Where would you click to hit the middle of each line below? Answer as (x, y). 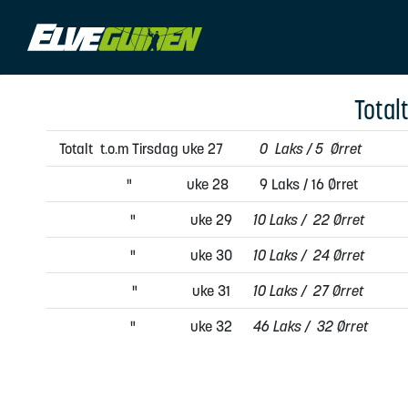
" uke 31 (144, 291)
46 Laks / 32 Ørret (308, 326)
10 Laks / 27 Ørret (308, 291)
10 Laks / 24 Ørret (308, 255)
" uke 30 (144, 255)
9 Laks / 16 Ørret (308, 184)
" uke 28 (144, 184)
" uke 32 (144, 326)
